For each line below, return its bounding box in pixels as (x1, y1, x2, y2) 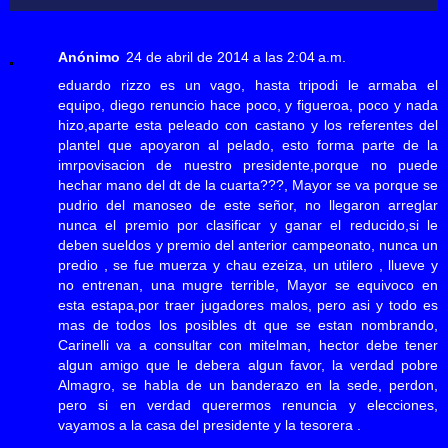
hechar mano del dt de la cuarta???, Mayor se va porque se (58, 176, 438, 193)
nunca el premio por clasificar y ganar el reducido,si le (58, 216, 438, 233)
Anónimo (58, 48, 120, 65)
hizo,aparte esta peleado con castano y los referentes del (58, 116, 438, 133)
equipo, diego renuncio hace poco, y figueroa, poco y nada (58, 96, 438, 113)
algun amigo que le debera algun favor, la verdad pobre (58, 356, 438, 373)
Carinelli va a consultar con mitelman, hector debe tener (58, 336, 438, 353)
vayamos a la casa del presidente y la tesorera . (58, 416, 361, 433)
